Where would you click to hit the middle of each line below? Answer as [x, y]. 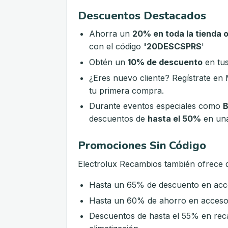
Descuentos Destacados [142, 16]
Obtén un [109, 62]
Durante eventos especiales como [156, 106]
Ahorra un [111, 34]
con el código [117, 47]
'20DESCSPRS [173, 47]
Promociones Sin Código [142, 146]
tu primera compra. [127, 90]
